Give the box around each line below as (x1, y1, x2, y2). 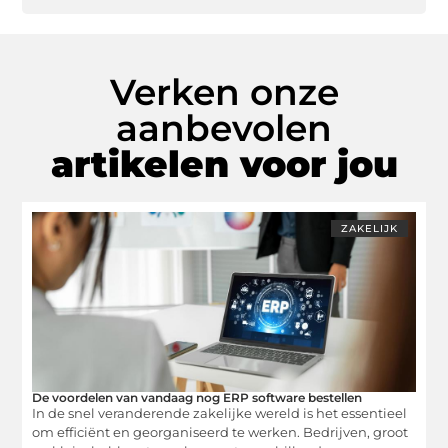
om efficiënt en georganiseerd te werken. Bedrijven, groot (32, 424, 409, 441)
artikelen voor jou (50, 142, 398, 187)
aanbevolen (116, 106, 332, 151)
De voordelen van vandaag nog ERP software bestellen (32, 390, 363, 406)
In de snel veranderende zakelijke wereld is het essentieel (32, 405, 408, 422)
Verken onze (109, 70, 339, 115)
